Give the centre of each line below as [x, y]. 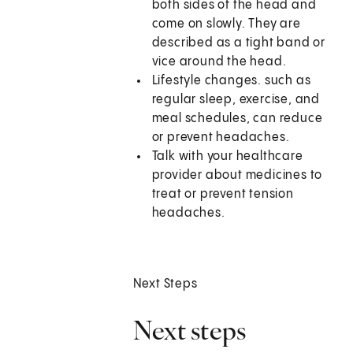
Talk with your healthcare [227, 157]
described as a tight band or [239, 43]
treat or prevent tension [223, 195]
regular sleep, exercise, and [236, 100]
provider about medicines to [237, 176]
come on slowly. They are [226, 24]
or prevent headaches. [221, 138]
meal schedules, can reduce [237, 119]
